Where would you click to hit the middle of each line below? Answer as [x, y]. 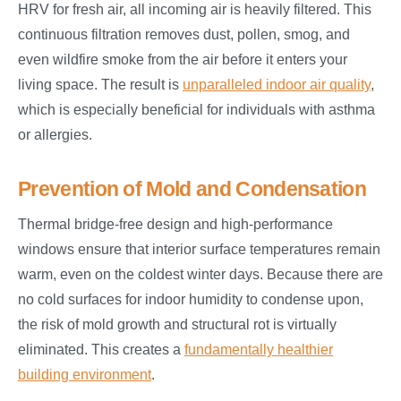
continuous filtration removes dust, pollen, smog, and [184, 35]
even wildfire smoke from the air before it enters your [183, 60]
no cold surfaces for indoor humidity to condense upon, [191, 300]
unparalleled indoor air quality [277, 85]
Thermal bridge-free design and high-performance [175, 225]
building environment [85, 375]
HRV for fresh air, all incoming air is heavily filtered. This [195, 10]
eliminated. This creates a [101, 350]
